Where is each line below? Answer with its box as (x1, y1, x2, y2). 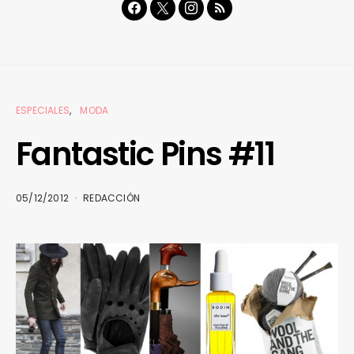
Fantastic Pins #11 (16, 131, 275, 176)
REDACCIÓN (83, 190, 141, 205)
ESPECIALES (16, 103, 70, 117)
